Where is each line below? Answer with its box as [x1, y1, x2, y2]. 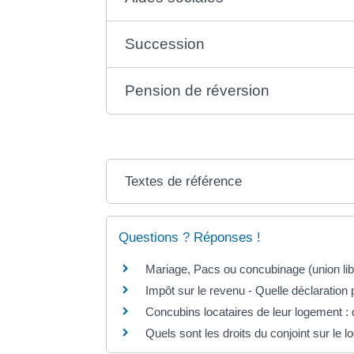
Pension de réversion [125, 82, 270, 100]
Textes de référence [125, 174, 243, 190]
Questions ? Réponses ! [119, 230, 262, 246]
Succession [125, 36, 205, 53]
